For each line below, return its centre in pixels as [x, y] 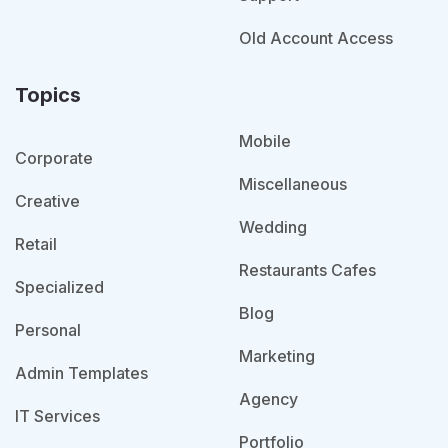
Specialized [59, 287]
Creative [47, 201]
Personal [48, 330]
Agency [268, 399]
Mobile [265, 141]
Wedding [273, 227]
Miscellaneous [293, 184]
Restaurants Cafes [307, 270]
